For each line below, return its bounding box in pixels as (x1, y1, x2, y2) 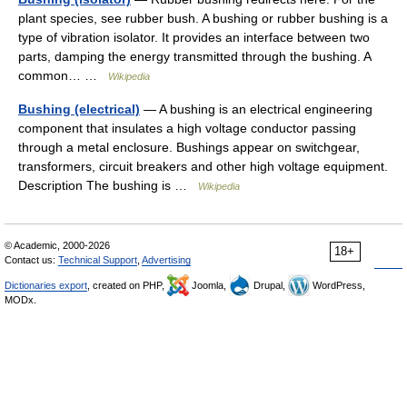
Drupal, (251, 280, 288, 291)
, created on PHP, (87, 280, 167, 291)
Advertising (142, 254, 191, 265)
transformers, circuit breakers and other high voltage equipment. (18, 159, 388, 174)
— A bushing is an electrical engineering (140, 102, 372, 116)
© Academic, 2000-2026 (5, 240, 110, 251)
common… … (18, 68, 108, 83)
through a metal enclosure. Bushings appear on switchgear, (18, 140, 360, 154)
